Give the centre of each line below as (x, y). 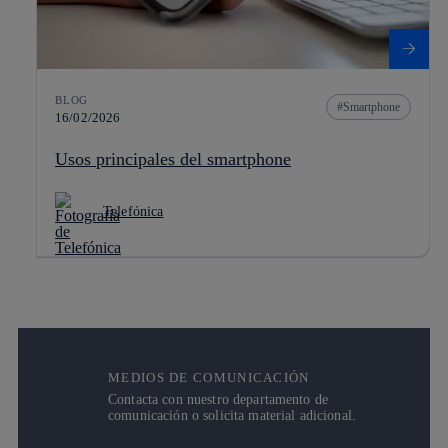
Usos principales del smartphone (173, 158)
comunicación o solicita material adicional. (232, 415)
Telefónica (133, 211)
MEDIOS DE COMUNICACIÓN (209, 377)
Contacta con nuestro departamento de (218, 399)
